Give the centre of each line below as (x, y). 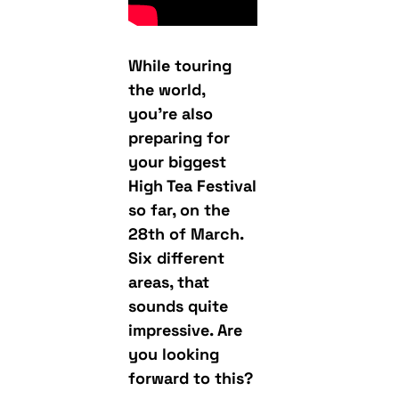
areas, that (169, 282)
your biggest (178, 162)
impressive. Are (186, 330)
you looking (174, 354)
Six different (177, 258)
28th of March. (186, 234)
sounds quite (179, 306)
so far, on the (179, 210)
